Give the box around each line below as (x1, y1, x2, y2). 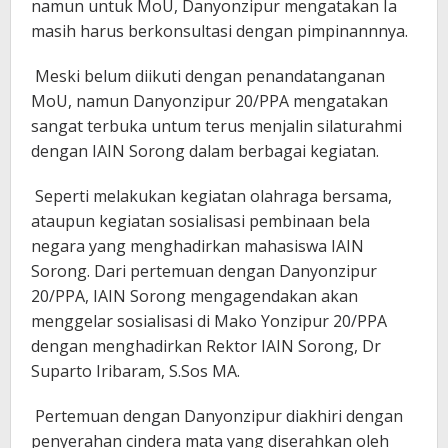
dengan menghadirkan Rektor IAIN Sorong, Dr (31, 334, 381, 357)
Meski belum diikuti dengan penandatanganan (31, 64, 385, 87)
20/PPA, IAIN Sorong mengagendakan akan (31, 284, 358, 307)
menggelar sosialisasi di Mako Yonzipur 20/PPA (31, 309, 387, 332)
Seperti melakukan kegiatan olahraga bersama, (31, 184, 392, 207)
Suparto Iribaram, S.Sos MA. (31, 359, 240, 382)
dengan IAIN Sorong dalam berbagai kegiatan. (31, 139, 379, 162)
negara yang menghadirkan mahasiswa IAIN (31, 234, 364, 257)
